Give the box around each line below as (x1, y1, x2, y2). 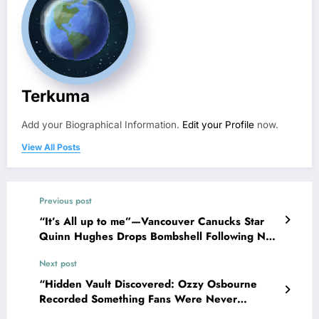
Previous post (39, 194, 92, 207)
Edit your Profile (182, 118, 254, 130)
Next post (39, 256, 77, 270)
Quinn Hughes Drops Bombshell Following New (39, 228, 280, 244)
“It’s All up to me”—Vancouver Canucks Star (39, 213, 264, 229)
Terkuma (21, 85, 90, 105)
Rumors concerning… (39, 243, 146, 259)
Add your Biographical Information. (21, 118, 182, 130)
